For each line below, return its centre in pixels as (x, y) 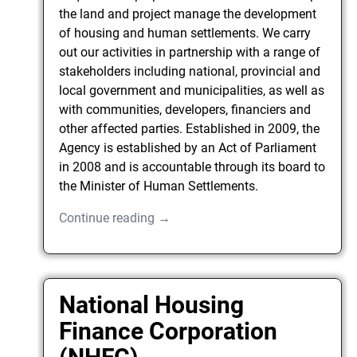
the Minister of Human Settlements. (159, 186)
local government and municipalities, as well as (192, 91)
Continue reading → (115, 218)
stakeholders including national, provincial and (190, 72)
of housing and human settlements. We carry (185, 33)
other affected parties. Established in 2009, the (190, 129)
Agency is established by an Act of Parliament (188, 148)
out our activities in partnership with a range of (190, 53)
